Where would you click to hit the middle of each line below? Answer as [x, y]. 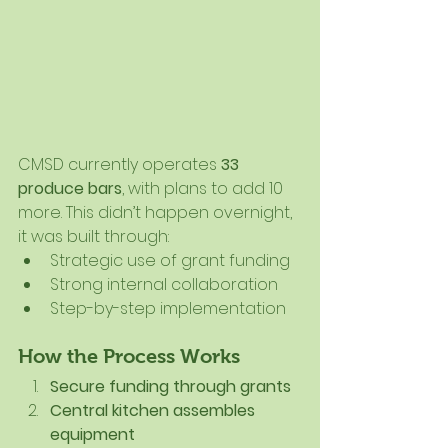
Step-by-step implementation [168, 309]
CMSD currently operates [119, 165]
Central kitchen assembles [154, 411]
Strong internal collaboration [164, 285]
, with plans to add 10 [204, 189]
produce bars [70, 189]
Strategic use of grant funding [170, 261]
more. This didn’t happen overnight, [157, 213]
